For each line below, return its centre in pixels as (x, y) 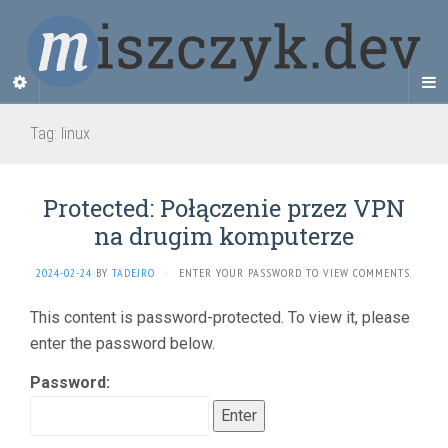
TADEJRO (133, 272)
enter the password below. (122, 343)
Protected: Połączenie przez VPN (224, 207)
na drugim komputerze (224, 235)
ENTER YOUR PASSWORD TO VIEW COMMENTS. (295, 272)
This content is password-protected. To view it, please (220, 317)
